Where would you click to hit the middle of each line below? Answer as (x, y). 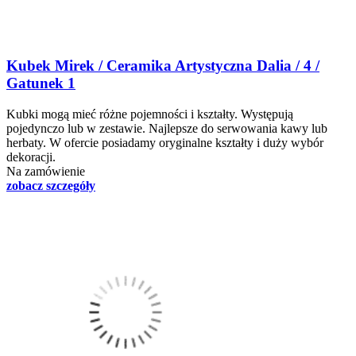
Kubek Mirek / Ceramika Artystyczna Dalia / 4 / (163, 65)
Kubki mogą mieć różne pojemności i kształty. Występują (150, 114)
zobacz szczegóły (51, 185)
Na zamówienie (46, 171)
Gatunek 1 (41, 83)
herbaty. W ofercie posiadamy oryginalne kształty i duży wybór (165, 142)
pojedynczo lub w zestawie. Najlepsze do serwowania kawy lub (167, 128)
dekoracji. (31, 157)
